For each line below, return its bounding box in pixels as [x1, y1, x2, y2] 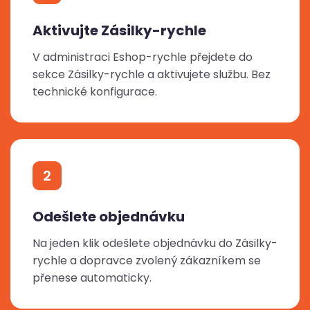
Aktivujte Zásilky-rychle [33, 21, 206, 41]
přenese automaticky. [33, 270, 152, 286]
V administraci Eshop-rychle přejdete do [33, 49, 253, 66]
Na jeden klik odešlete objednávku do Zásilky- [33, 235, 277, 252]
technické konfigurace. [33, 84, 157, 100]
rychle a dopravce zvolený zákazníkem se [33, 253, 261, 269]
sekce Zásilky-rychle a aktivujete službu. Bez [33, 66, 271, 83]
